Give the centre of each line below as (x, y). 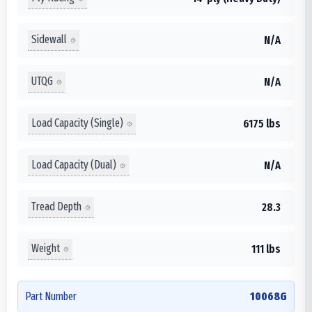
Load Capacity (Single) (77, 123)
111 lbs (266, 249)
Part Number (51, 296)
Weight (46, 249)
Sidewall (49, 40)
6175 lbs (262, 123)
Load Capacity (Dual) (74, 165)
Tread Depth (56, 207)
